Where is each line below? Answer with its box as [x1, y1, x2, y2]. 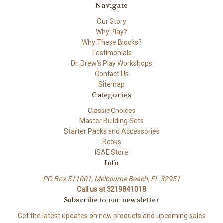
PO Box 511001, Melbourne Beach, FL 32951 [43, 175, 180, 183]
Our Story [97, 17, 126, 26]
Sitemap [98, 80, 125, 89]
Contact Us [94, 70, 129, 78]
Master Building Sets [79, 117, 144, 125]
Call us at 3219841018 [77, 185, 146, 194]
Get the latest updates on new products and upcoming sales [17, 212, 206, 220]
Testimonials [91, 49, 132, 57]
